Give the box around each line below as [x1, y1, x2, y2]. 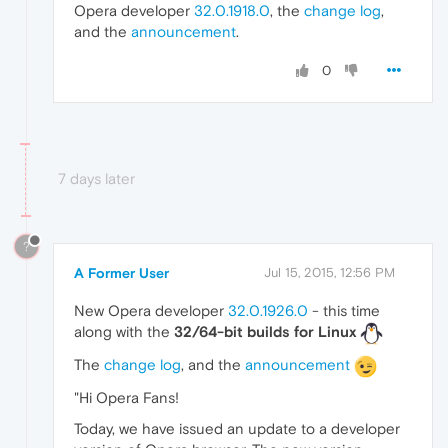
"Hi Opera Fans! [74, 389, 179, 407]
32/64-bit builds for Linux [174, 323, 356, 341]
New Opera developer [74, 302, 228, 320]
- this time [308, 302, 380, 320]
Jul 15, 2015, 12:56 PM [264, 265, 395, 281]
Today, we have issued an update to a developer [74, 420, 400, 438]
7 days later [58, 169, 135, 187]
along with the [74, 323, 174, 341]
